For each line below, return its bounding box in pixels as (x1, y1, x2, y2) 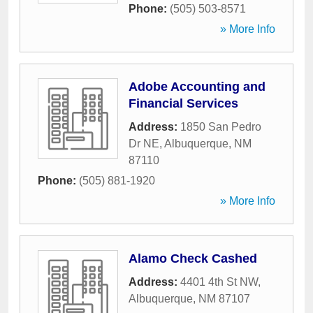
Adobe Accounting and (129, 80, 265, 94)
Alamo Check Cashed (129, 252, 257, 265)
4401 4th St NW (180, 276, 258, 288)
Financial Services (129, 96, 238, 110)
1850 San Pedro (180, 121, 261, 133)
